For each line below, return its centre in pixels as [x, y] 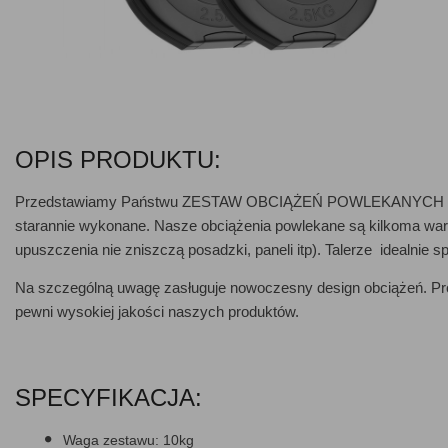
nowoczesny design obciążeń [326, 287]
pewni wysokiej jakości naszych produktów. [157, 311]
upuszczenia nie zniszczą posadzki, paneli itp [163, 249]
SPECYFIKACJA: [108, 397]
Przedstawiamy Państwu [98, 201]
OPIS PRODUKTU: [118, 159]
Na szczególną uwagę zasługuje [122, 287]
